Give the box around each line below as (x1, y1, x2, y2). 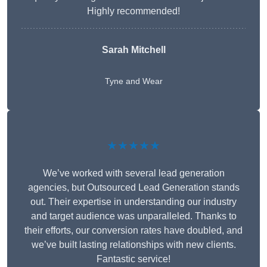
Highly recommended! (87, 6, 180, 17)
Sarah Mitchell (101, 45, 166, 55)
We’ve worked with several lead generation (42, 168, 225, 179)
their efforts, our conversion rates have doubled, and (24, 225, 243, 236)
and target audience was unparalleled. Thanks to (30, 211, 237, 222)
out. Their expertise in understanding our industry (30, 197, 237, 207)
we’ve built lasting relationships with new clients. (31, 240, 236, 250)
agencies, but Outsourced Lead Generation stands (27, 182, 240, 193)
